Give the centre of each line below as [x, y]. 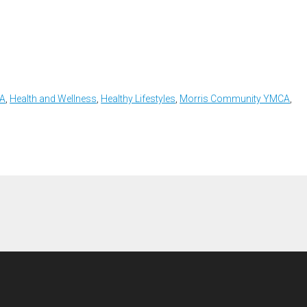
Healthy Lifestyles [138, 98]
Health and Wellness [53, 98]
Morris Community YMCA [235, 98]
